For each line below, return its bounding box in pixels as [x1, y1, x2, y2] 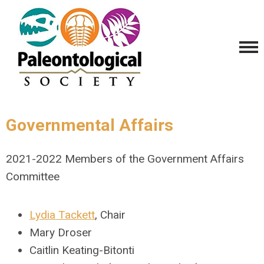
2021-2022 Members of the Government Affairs [6, 152, 244, 166]
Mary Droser [29, 226, 92, 239]
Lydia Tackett [29, 208, 95, 222]
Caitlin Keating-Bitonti [29, 243, 134, 257]
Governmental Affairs [6, 115, 173, 135]
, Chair [95, 208, 126, 222]
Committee [6, 170, 60, 183]
